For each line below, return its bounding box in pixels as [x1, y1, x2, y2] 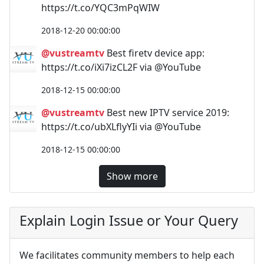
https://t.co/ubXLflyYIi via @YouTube [41, 120, 201, 133]
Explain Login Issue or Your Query [19, 211, 238, 230]
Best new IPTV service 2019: [104, 106, 229, 119]
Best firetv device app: [104, 47, 204, 60]
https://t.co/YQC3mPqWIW [41, 1, 160, 14]
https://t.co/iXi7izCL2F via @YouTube [41, 61, 201, 74]
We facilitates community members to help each [19, 249, 235, 262]
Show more [106, 170, 158, 183]
